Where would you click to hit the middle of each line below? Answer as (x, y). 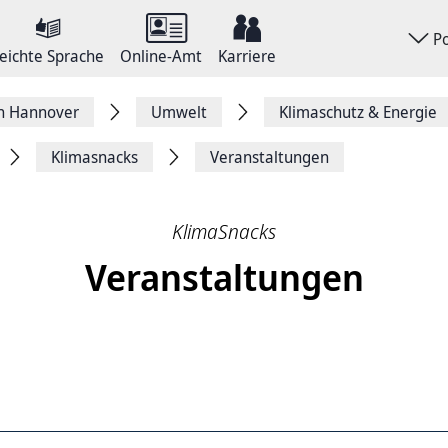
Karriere (247, 56)
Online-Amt (161, 56)
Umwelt (179, 112)
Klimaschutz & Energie (358, 112)
